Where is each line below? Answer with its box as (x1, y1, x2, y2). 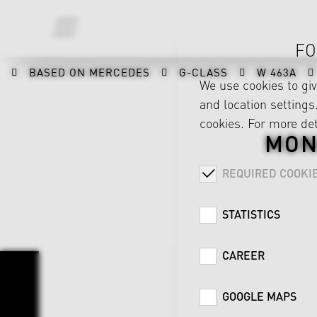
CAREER (222, 247, 265, 263)
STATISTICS (222, 206, 280, 222)
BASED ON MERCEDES (29, 64, 150, 79)
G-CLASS (179, 64, 228, 79)
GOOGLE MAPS (222, 288, 296, 304)
